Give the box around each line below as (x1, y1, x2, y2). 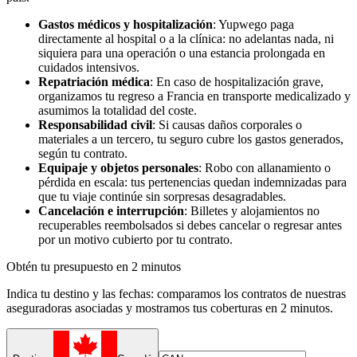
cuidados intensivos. (38, 61, 139, 75)
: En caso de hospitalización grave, (150, 75, 324, 89)
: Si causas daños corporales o (152, 118, 302, 132)
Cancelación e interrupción (38, 204, 184, 218)
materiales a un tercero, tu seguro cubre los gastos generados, (38, 132, 343, 147)
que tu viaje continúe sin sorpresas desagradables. (38, 190, 286, 204)
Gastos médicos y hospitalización (38, 18, 213, 32)
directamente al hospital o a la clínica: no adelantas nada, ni (38, 32, 334, 46)
